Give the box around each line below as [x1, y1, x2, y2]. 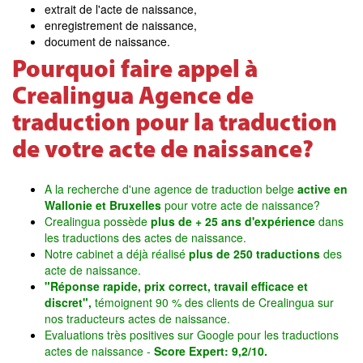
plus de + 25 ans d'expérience [151, 213, 315, 229]
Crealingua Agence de [12, 85, 254, 110]
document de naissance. [45, 33, 170, 49]
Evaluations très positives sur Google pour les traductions [45, 327, 339, 343]
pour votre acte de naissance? [161, 197, 320, 213]
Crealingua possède [45, 213, 151, 229]
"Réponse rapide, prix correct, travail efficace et [45, 278, 308, 294]
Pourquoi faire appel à [12, 58, 258, 83]
